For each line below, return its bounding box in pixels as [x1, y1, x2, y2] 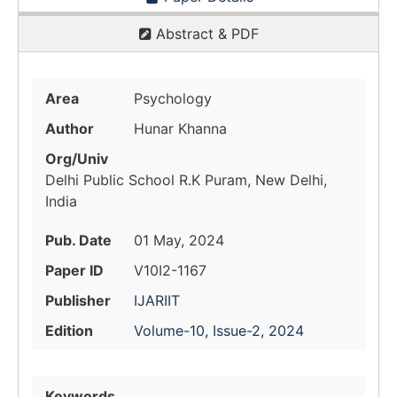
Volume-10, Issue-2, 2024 [134, 322, 304, 339]
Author [45, 120, 94, 137]
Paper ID [45, 261, 104, 279]
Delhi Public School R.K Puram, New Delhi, [45, 171, 327, 189]
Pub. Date [45, 231, 112, 249]
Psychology [134, 90, 212, 107]
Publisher [45, 292, 111, 309]
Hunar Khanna [134, 120, 227, 137]
